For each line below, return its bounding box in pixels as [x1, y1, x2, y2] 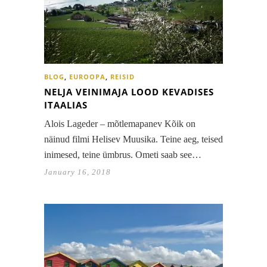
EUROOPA [69, 72, 105, 82]
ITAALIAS [44, 99, 88, 111]
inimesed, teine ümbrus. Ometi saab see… [44, 150, 201, 160]
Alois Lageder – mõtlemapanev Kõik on [44, 119, 195, 129]
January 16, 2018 [44, 167, 111, 177]
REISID [110, 72, 135, 82]
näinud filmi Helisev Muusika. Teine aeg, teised [44, 134, 223, 145]
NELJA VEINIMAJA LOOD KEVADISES [44, 86, 214, 98]
